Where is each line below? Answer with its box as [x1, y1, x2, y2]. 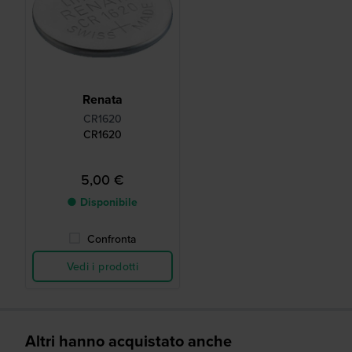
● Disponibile [67, 194, 138, 211]
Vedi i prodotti [66, 258, 138, 275]
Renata [82, 90, 123, 109]
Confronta [87, 231, 137, 247]
